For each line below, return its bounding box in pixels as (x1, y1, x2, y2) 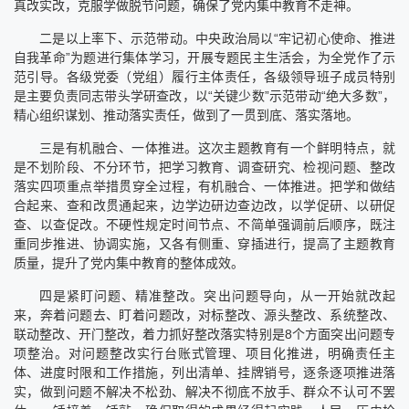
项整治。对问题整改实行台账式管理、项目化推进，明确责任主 (14, 345, 395, 361)
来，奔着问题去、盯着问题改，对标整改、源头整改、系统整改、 (14, 307, 395, 322)
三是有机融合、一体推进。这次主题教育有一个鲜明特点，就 (39, 140, 395, 155)
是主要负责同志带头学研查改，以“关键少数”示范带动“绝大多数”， (14, 88, 395, 103)
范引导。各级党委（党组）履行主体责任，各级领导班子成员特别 (14, 68, 395, 84)
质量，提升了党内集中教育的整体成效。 (14, 255, 244, 270)
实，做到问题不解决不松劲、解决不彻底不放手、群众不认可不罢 (14, 383, 395, 399)
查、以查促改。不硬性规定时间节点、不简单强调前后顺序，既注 (14, 216, 395, 232)
